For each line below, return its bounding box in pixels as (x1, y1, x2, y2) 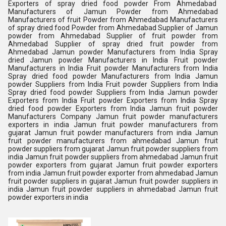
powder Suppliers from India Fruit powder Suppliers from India (8, 80, 218, 88)
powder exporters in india (8, 193, 88, 201)
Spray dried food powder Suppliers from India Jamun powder (8, 88, 218, 96)
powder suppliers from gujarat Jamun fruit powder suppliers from (8, 145, 218, 153)
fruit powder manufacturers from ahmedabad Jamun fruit (8, 137, 218, 145)
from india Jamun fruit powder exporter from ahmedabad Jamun (8, 169, 218, 177)
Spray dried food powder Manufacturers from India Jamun (8, 72, 218, 80)
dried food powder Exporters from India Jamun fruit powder (8, 104, 218, 112)
